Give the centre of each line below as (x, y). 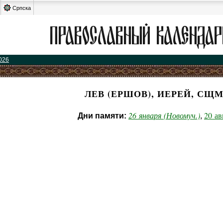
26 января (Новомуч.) (164, 115)
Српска (22, 8)
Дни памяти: (102, 116)
